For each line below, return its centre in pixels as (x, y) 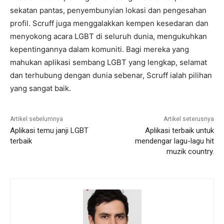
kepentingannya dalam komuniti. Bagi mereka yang (99, 49)
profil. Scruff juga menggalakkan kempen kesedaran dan (109, 23)
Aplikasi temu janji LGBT (49, 130)
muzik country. (190, 151)
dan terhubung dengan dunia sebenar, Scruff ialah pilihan (111, 75)
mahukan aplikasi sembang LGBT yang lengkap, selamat (108, 62)
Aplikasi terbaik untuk (179, 130)
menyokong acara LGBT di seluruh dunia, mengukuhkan (108, 36)
